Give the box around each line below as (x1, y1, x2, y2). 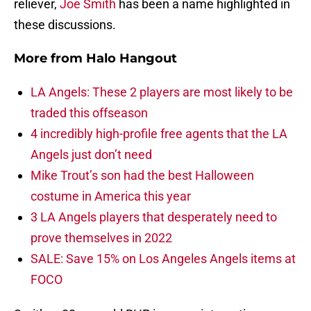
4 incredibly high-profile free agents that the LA (31, 126, 287, 142)
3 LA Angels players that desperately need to (31, 210, 277, 225)
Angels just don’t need (31, 147, 152, 162)
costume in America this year (31, 189, 191, 204)
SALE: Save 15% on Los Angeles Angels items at (31, 251, 296, 267)
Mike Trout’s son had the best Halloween (31, 168, 254, 183)
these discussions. (14, 17, 116, 33)
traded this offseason (31, 106, 148, 121)
